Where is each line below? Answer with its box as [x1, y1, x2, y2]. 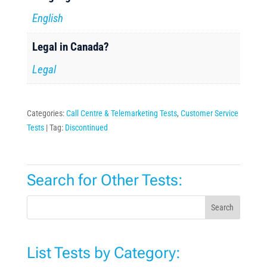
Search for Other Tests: [26, 170, 183, 189]
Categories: [26, 108, 66, 118]
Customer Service [180, 108, 238, 118]
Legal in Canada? [32, 40, 110, 54]
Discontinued [64, 122, 108, 132]
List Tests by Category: [26, 243, 181, 262]
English [32, 11, 64, 25]
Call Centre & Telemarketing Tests [66, 108, 177, 118]
